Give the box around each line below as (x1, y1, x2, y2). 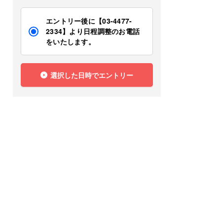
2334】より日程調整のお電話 (46, 26, 140, 36)
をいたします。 (46, 37, 95, 46)
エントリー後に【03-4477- (46, 16, 132, 26)
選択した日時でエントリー (50, 70, 133, 80)
